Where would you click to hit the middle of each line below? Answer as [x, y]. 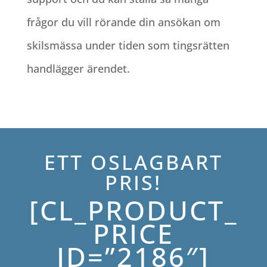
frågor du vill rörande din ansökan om [123, 22]
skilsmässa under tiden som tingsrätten [128, 46]
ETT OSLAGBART [133, 162]
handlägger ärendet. [78, 69]
